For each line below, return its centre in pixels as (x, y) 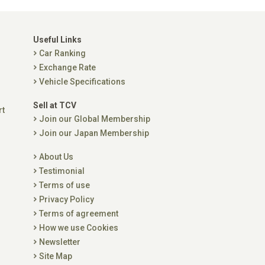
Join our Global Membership (95, 119)
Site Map (56, 256)
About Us (56, 157)
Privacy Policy (67, 199)
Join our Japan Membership (94, 133)
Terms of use (64, 185)
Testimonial (62, 171)
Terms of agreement (79, 214)
